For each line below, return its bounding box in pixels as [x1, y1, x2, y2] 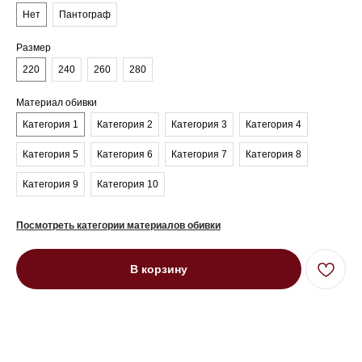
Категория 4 [246, 119, 301, 130]
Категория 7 [171, 149, 227, 160]
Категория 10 [97, 179, 158, 190]
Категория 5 [23, 149, 78, 160]
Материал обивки [16, 97, 97, 108]
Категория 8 [246, 149, 301, 160]
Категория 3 [171, 119, 227, 130]
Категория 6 [97, 149, 153, 160]
